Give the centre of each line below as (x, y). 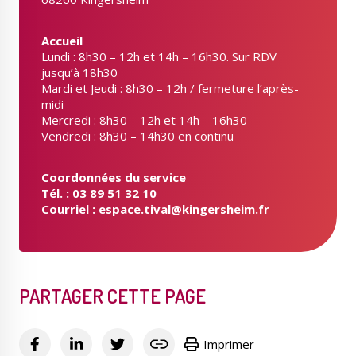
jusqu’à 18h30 (79, 72)
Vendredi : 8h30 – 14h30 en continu (137, 136)
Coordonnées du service (114, 177)
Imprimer (229, 344)
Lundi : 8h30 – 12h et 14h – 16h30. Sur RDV (159, 56)
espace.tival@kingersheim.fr (184, 209)
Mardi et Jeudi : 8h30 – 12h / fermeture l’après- (170, 88)
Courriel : (70, 209)
